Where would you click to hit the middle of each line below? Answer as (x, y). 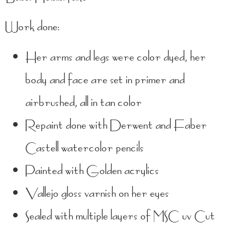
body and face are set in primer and (105, 79)
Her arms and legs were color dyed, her (116, 56)
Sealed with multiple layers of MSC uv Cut (120, 215)
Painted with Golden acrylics (92, 170)
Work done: (32, 27)
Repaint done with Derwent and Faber (116, 125)
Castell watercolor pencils (84, 147)
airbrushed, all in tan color (83, 102)
